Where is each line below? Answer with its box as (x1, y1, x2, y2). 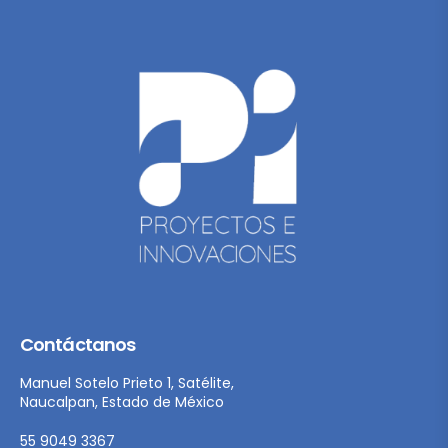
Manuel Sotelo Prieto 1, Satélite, (20, 372, 234, 393)
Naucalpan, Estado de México (20, 391, 224, 412)
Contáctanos (20, 331, 136, 357)
